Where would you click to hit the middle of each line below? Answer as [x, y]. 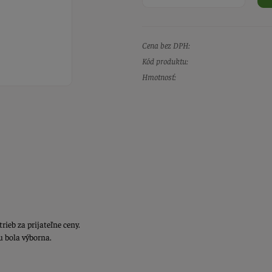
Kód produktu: [165, 61]
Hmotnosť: [159, 77]
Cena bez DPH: [166, 45]
